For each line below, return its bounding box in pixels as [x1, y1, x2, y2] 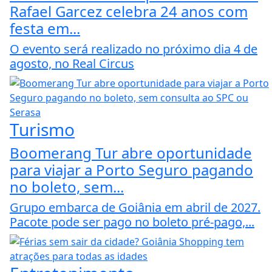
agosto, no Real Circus [10, 55, 134, 72]
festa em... [10, 18, 80, 38]
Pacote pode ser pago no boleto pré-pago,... [10, 213, 254, 230]
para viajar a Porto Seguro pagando [10, 159, 253, 180]
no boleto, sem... [10, 176, 124, 197]
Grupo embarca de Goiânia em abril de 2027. [10, 199, 260, 216]
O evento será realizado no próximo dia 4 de [10, 40, 257, 57]
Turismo [10, 117, 75, 141]
